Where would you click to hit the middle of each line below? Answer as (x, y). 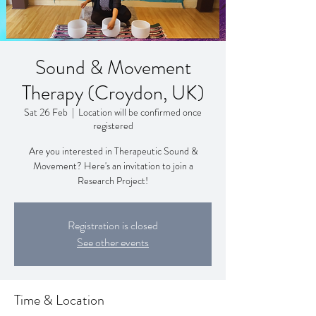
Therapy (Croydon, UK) (113, 93)
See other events (113, 242)
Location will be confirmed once (140, 112)
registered (113, 126)
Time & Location (59, 300)
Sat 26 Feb (46, 112)
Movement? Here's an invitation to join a (113, 166)
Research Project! (113, 181)
